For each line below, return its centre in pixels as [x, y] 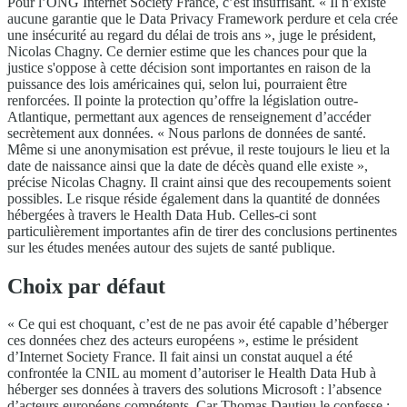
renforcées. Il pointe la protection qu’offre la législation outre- [183, 100]
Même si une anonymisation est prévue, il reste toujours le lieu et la [199, 149]
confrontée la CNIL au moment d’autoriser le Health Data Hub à [192, 373]
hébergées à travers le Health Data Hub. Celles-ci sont [162, 214]
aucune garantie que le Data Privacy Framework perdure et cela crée [203, 18]
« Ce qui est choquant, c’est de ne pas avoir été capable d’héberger [198, 324]
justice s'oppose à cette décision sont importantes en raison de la [189, 67]
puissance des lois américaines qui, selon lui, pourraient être [177, 84]
